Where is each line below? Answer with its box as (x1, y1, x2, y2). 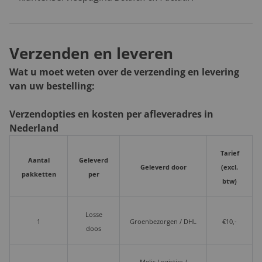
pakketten (21, 170, 56, 179)
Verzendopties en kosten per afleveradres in (9, 108, 213, 121)
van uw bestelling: (9, 80, 95, 93)
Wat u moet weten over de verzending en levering (9, 65, 239, 79)
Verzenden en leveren (9, 43, 173, 64)
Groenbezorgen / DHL (130, 218, 196, 226)
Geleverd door (140, 163, 187, 172)
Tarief (220, 149, 239, 158)
